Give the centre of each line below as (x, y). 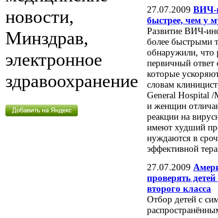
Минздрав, (47, 38)
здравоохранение (72, 81)
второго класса (179, 188)
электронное (54, 60)
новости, (40, 17)
